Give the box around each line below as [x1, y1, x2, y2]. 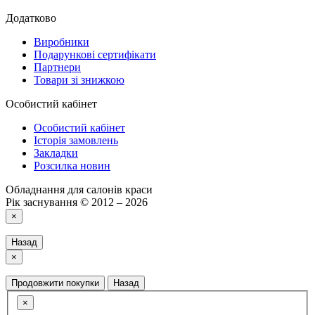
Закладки [34, 146, 78, 159]
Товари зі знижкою [34, 73, 124, 86]
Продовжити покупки [11, 277, 99, 288]
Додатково [6, 11, 56, 24]
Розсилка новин [34, 159, 110, 172]
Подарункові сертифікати [34, 48, 156, 60]
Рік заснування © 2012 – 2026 [6, 195, 148, 208]
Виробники [34, 35, 89, 48]
